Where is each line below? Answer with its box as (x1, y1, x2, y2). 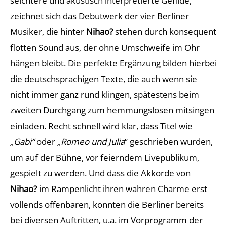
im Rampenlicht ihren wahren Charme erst (37, 183, 207, 195)
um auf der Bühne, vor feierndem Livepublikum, (10, 152, 199, 163)
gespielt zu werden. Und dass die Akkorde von (10, 167, 191, 179)
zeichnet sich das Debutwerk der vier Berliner (10, 10, 189, 22)
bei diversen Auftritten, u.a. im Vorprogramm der (10, 214, 203, 226)
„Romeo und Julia (57, 136, 125, 147)
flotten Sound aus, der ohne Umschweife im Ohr (10, 42, 200, 53)
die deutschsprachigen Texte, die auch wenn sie (10, 73, 197, 85)
